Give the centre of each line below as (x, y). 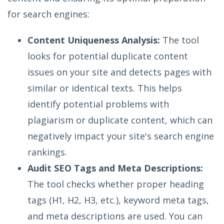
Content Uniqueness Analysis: (94, 40)
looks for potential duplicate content (108, 56)
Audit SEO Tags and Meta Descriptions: (115, 168)
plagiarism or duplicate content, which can (120, 120)
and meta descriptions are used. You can (115, 216)
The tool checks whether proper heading (116, 184)
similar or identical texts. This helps (105, 88)
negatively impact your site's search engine (121, 136)
